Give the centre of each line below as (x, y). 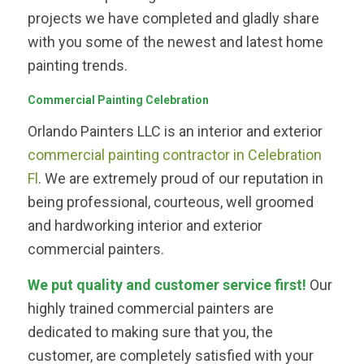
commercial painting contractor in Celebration (174, 154)
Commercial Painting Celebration (118, 100)
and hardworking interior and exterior (145, 225)
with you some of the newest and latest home (175, 42)
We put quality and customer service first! (167, 284)
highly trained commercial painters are (150, 308)
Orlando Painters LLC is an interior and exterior (175, 131)
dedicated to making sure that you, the (150, 331)
